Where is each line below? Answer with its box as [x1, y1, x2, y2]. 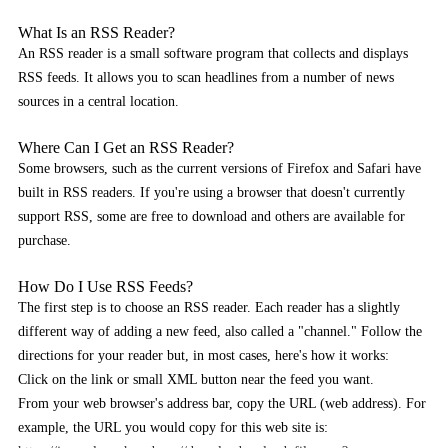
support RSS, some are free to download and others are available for [17, 209, 405, 224]
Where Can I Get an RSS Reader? [17, 138, 234, 157]
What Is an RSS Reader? [17, 23, 175, 42]
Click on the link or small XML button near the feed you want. [17, 372, 374, 387]
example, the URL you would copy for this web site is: [17, 420, 328, 435]
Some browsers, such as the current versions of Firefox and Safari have [17, 161, 421, 176]
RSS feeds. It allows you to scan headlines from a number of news [17, 70, 394, 85]
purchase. [17, 233, 71, 248]
